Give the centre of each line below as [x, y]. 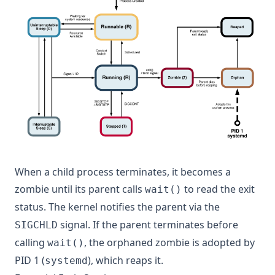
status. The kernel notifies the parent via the [117, 207]
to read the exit [218, 189]
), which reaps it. [126, 260]
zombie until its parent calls [80, 189]
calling [31, 242]
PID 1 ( [30, 260]
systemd [66, 260]
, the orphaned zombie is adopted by [169, 242]
